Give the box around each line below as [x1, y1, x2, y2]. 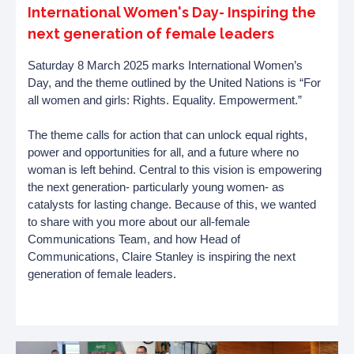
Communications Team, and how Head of [28, 232, 240, 246]
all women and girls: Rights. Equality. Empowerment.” [28, 93, 302, 107]
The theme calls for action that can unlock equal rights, [28, 128, 307, 141]
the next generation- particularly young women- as [28, 180, 284, 194]
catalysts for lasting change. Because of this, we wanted [28, 198, 316, 211]
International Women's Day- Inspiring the [28, 4, 316, 21]
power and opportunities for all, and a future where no [28, 145, 299, 159]
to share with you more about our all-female [28, 215, 250, 228]
